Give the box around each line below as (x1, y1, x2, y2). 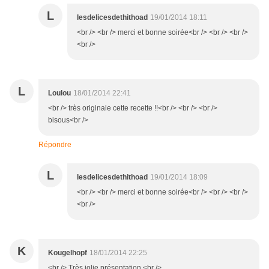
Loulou (48, 89, 71, 98)
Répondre (38, 141, 71, 150)
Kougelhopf (48, 249, 87, 258)
